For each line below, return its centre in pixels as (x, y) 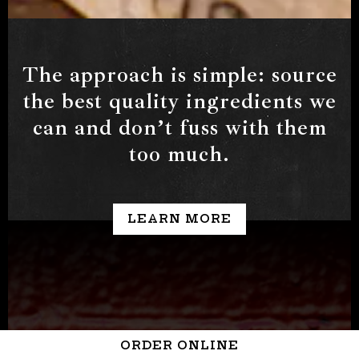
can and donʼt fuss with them (179, 127)
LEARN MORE (179, 218)
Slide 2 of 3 (212, 28)
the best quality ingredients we (179, 101)
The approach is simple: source (179, 74)
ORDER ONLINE (179, 345)
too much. (179, 153)
